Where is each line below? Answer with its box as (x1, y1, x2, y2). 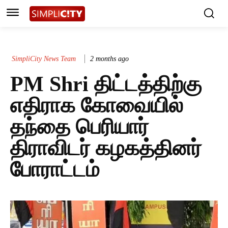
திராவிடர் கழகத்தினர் (10, 136, 202, 160)
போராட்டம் (10, 158, 100, 182)
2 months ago (90, 54, 129, 63)
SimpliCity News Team (12, 54, 76, 63)
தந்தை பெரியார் (10, 115, 149, 139)
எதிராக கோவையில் (10, 94, 183, 118)
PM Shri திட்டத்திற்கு (10, 72, 202, 96)
